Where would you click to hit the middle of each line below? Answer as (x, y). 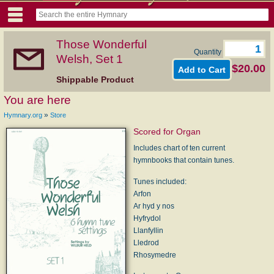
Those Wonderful (102, 44)
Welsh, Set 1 (90, 59)
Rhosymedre (155, 255)
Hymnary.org (23, 115)
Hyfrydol (147, 218)
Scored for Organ (167, 131)
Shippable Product (95, 80)
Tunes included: (160, 181)
